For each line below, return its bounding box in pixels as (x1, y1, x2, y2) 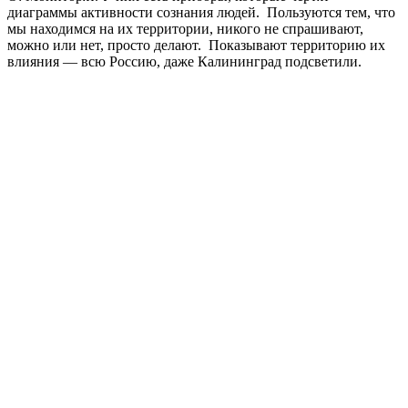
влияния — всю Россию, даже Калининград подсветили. (7, 54, 362, 70)
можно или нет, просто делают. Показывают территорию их (7, 37, 385, 54)
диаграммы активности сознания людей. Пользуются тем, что (7, 5, 395, 21)
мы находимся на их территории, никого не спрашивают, (7, 21, 363, 37)
